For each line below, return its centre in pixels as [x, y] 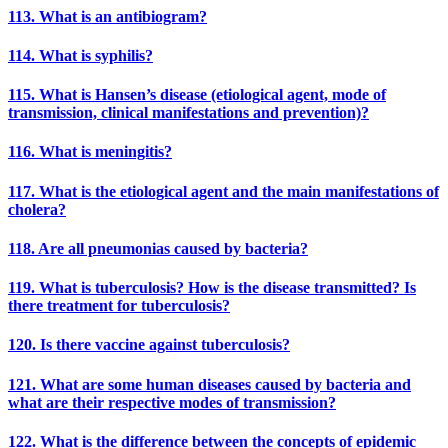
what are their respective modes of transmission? [172, 402]
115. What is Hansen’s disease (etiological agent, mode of [197, 95]
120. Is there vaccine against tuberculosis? [149, 345]
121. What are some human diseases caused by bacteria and [209, 384]
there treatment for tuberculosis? [119, 306]
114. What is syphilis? [80, 55]
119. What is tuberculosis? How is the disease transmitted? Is [212, 288]
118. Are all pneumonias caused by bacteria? [158, 248]
